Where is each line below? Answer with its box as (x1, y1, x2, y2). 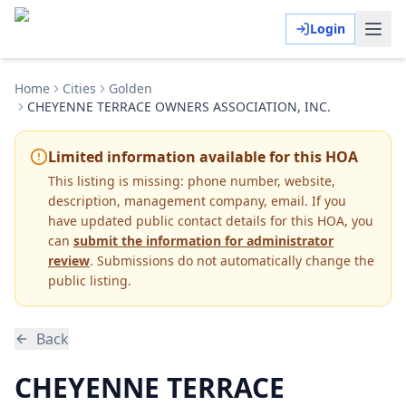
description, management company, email (48, 192, 304, 209)
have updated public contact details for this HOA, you (48, 212, 373, 229)
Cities (63, 80, 96, 97)
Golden (109, 80, 152, 97)
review (48, 252, 90, 269)
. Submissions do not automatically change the (90, 252, 374, 269)
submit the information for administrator (73, 232, 333, 249)
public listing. (48, 272, 131, 289)
